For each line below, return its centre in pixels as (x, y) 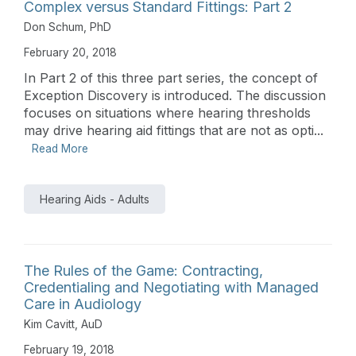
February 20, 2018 (70, 52)
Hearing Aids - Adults (95, 199)
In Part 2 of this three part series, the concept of (171, 77)
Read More (60, 148)
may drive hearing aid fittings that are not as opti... (174, 130)
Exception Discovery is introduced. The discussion (175, 95)
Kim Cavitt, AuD (63, 323)
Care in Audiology (83, 304)
